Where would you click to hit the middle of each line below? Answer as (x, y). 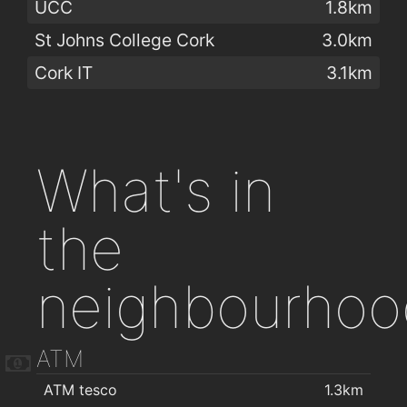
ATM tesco (80, 389)
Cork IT (64, 72)
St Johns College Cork (124, 40)
